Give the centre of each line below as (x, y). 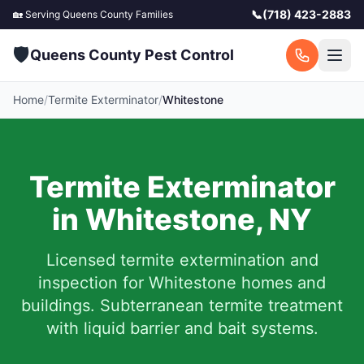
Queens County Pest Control (132, 55)
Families (153, 14)
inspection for (93, 283)
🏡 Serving (38, 14)
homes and (281, 283)
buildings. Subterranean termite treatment (182, 305)
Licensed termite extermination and (182, 260)
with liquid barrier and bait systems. (182, 328)
